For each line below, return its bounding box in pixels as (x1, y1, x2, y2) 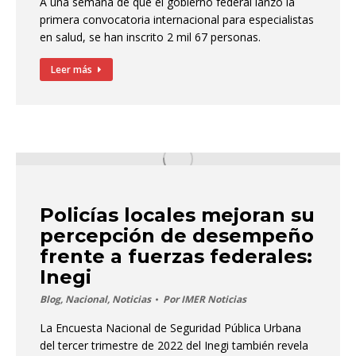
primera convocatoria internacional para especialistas (40, 12, 314, 27)
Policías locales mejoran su (40, 203, 315, 226)
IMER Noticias (181, 292, 246, 306)
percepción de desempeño (40, 224, 314, 247)
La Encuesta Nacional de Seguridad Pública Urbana (40, 320, 301, 335)
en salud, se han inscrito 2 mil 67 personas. (40, 29, 261, 44)
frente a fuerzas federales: (40, 245, 312, 268)
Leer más (51, 63, 92, 76)
